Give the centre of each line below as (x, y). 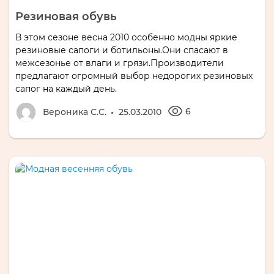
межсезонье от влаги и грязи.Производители (120, 63)
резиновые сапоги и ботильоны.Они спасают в (122, 50)
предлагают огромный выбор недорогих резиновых (134, 76)
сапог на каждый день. (66, 88)
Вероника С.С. (75, 112)
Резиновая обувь (66, 16)
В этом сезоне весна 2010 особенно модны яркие (126, 37)
